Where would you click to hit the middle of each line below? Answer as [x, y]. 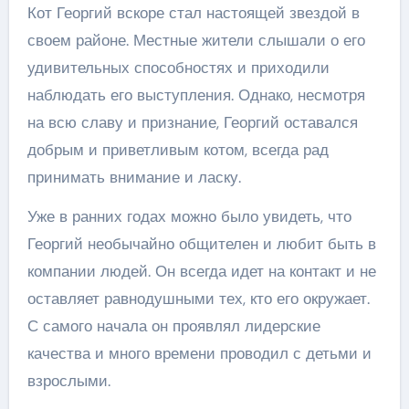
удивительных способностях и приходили [178, 67]
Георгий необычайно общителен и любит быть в [201, 243]
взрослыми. [68, 380]
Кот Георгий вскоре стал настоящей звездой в [193, 12]
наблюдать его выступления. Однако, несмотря [196, 94]
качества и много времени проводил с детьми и [199, 353]
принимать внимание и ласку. [134, 177]
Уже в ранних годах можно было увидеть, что [189, 216]
